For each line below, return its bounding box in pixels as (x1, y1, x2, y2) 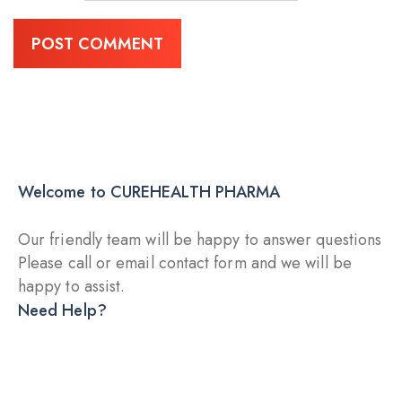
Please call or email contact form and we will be (18, 251, 352, 275)
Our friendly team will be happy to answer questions (18, 228, 382, 251)
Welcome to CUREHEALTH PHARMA (18, 180, 281, 204)
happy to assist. (18, 275, 126, 298)
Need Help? (18, 299, 107, 322)
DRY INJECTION (46, 335, 152, 355)
